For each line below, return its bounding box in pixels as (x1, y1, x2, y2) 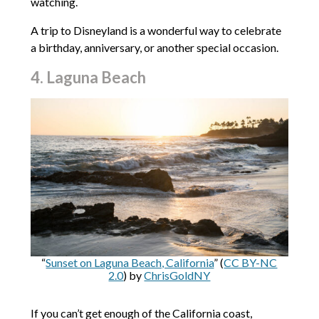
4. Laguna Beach (30, 67, 146, 87)
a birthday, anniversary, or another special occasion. (30, 40, 278, 54)
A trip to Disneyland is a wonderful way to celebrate (30, 23, 281, 37)
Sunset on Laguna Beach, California (46, 255, 214, 269)
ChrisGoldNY (144, 268, 211, 282)
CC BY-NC (224, 255, 278, 269)
